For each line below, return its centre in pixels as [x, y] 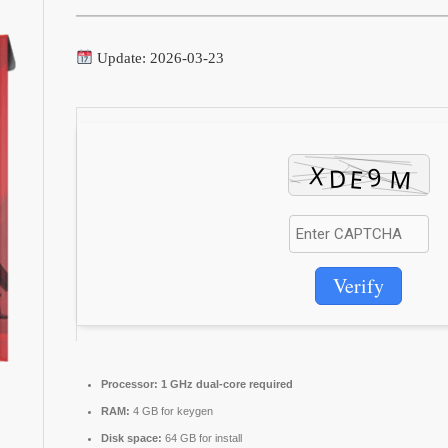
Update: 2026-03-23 [159, 57]
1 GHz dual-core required [225, 383]
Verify [358, 285]
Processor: [129, 383]
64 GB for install [202, 437]
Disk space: [131, 437]
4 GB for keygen [171, 410]
